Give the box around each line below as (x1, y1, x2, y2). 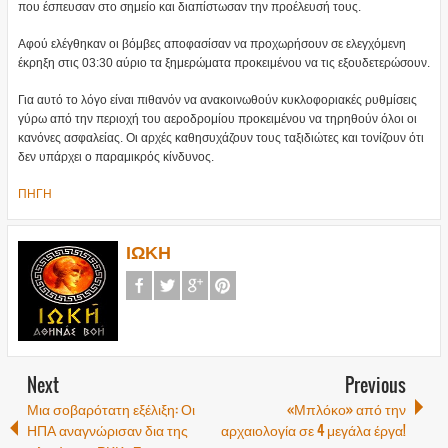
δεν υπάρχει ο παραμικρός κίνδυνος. (17, 150, 214, 165)
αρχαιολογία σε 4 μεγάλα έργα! (221, 419, 407, 441)
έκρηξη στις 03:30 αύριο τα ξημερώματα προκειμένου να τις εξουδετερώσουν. (17, 56, 430, 71)
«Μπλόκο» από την (287, 398, 407, 420)
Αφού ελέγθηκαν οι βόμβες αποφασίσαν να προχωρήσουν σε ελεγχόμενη (17, 37, 406, 52)
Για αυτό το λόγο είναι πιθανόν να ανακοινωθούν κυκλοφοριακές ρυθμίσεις (17, 93, 417, 108)
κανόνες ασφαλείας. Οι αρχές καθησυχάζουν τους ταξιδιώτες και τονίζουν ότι (17, 131, 424, 146)
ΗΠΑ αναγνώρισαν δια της (26, 419, 188, 441)
